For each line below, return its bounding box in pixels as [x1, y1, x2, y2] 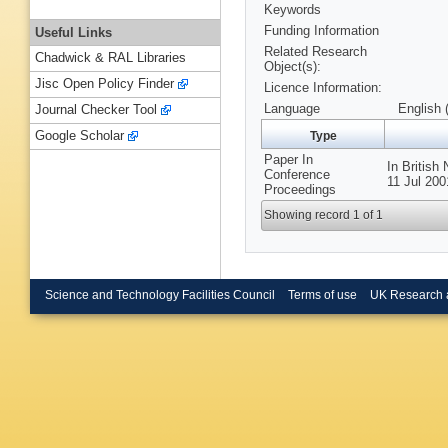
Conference [264, 167, 330, 183]
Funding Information [264, 23, 379, 39]
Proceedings [264, 182, 336, 198]
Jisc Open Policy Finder [35, 76, 174, 92]
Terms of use [287, 288, 357, 301]
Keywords [264, 2, 321, 18]
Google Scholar [35, 128, 124, 144]
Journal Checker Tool [35, 102, 157, 118]
